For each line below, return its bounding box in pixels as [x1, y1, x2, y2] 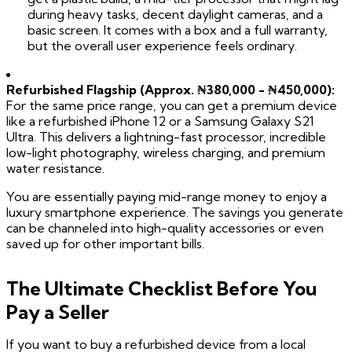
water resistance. [6, 160, 104, 177]
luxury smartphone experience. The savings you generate [6, 204, 343, 221]
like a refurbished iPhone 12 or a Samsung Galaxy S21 [6, 113, 314, 130]
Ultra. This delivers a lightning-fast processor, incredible [6, 129, 326, 145]
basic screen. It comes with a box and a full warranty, [27, 22, 328, 38]
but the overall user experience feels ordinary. [27, 38, 298, 54]
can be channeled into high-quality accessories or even [6, 220, 324, 236]
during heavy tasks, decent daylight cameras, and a [27, 6, 324, 23]
